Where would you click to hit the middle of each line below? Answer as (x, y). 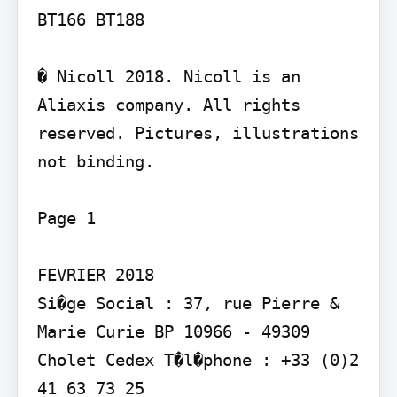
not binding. (95, 161)
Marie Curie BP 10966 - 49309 (173, 331)
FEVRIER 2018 (95, 274)
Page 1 (66, 218)
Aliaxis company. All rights (168, 104)
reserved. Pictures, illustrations (198, 132)
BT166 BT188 (90, 19)
